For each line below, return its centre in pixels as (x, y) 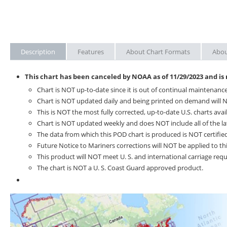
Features (91, 51)
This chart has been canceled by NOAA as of (97, 76)
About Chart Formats (158, 51)
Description (38, 51)
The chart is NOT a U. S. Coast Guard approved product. (120, 167)
